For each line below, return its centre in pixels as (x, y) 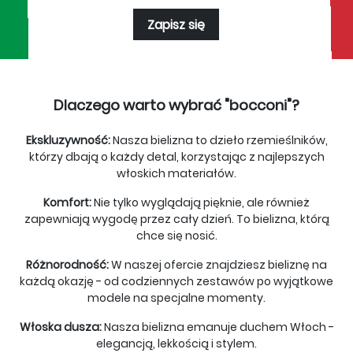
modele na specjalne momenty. (176, 298)
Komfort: (67, 203)
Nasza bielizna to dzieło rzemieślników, (219, 141)
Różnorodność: (67, 265)
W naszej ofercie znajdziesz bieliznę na (218, 265)
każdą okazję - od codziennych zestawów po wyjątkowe (176, 282)
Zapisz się (176, 24)
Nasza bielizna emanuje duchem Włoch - (217, 327)
